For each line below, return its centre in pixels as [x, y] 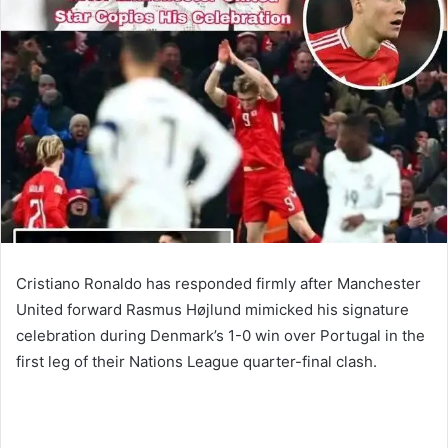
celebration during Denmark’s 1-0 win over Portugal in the [220, 335]
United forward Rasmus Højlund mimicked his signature [212, 309]
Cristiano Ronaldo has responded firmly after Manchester [218, 283]
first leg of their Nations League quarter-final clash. [196, 361]
